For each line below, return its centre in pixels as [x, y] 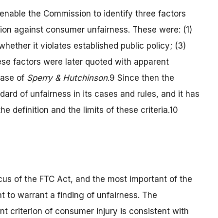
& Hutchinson [81, 78]
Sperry [40, 78]
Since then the [146, 78]
